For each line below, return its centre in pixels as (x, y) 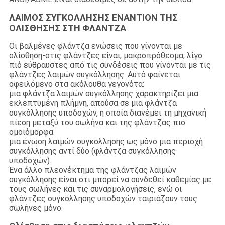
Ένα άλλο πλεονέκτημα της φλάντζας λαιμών (92, 170)
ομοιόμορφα (31, 132)
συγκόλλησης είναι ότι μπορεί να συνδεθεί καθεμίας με (110, 180)
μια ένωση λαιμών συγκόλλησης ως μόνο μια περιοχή (106, 142)
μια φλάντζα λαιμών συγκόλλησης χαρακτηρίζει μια (103, 94)
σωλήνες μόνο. (36, 208)
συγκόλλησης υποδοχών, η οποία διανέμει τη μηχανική (107, 113)
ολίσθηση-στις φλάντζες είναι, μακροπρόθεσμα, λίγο (105, 56)
